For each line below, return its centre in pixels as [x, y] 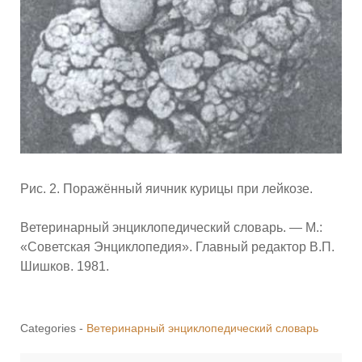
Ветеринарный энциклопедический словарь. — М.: [171, 227]
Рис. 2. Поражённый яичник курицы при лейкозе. [166, 188]
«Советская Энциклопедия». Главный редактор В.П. [177, 246]
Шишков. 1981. [65, 266]
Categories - [53, 328]
